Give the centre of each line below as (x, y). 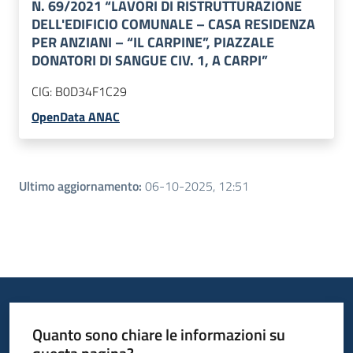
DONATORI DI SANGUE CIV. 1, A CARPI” (150, 61)
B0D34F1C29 (91, 92)
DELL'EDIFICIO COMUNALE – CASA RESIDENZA (173, 24)
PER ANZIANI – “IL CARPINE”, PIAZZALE (153, 43)
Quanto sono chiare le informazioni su (158, 334)
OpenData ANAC (76, 117)
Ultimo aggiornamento (79, 186)
